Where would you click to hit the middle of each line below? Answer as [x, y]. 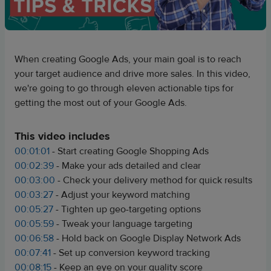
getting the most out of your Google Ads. [101, 103]
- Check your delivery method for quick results [155, 180]
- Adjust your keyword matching [123, 195]
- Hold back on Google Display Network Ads [149, 238]
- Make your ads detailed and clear [129, 166]
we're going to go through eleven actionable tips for [124, 88]
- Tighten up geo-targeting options [128, 209]
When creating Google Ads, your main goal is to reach [128, 59]
